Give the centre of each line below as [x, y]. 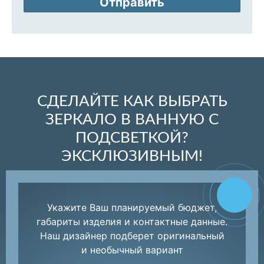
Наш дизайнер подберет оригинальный [132, 235]
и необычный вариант [132, 250]
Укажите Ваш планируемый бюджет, [132, 207]
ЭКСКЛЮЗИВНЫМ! [132, 156]
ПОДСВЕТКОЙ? [132, 138]
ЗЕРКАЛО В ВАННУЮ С [132, 119]
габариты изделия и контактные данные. [132, 221]
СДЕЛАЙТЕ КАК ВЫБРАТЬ [132, 101]
